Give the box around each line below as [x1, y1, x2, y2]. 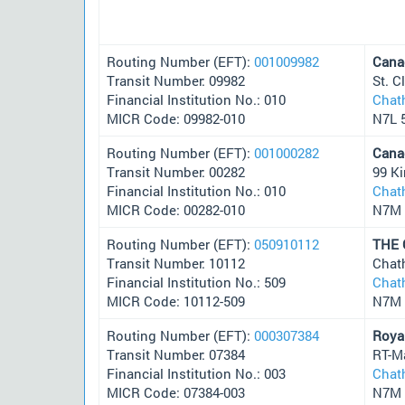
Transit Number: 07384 [107, 344, 245, 363]
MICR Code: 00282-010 [107, 200, 245, 219]
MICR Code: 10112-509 [107, 291, 245, 310]
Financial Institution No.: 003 [107, 363, 286, 382]
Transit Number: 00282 [107, 162, 245, 181]
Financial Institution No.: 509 [107, 272, 286, 291]
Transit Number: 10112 [107, 253, 245, 272]
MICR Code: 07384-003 [107, 382, 245, 401]
